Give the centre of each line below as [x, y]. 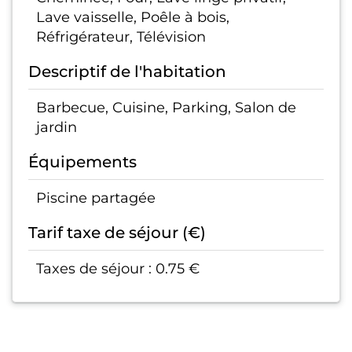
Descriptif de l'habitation [127, 72]
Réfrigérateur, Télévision [121, 37]
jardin [57, 127]
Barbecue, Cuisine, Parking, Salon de [166, 108]
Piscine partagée [96, 198]
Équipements [82, 162]
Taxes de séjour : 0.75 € [118, 269]
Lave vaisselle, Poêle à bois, [133, 17]
